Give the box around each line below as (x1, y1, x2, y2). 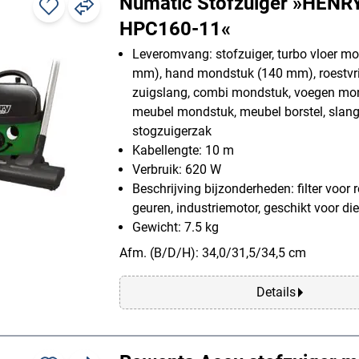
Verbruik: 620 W (132, 161, 221, 177)
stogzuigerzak (132, 123, 212, 139)
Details (256, 284, 296, 300)
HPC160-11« (119, 17, 231, 40)
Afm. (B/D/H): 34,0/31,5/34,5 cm (119, 244, 306, 260)
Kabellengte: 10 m (132, 142, 234, 158)
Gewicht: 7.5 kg (132, 219, 219, 235)
